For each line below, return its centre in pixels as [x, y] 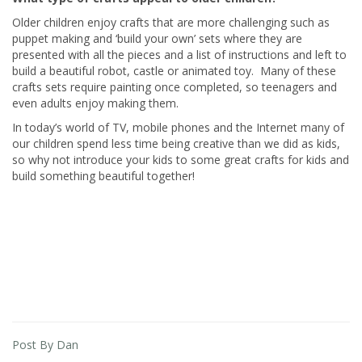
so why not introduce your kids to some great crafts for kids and [181, 160]
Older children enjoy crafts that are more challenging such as [171, 22]
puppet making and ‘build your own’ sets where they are [157, 38]
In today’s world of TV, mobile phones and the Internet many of [178, 127]
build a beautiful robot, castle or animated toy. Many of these [174, 71]
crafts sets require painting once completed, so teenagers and [175, 87]
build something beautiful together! [103, 176]
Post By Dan [45, 345]
